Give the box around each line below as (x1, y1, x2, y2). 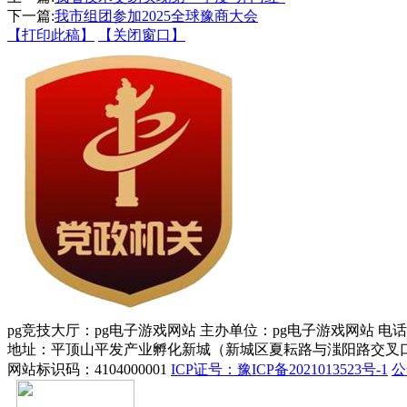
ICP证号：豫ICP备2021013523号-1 (171, 361, 388, 377)
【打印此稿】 (7, 26, 94, 43)
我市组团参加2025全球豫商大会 (55, 7, 258, 24)
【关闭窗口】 (98, 26, 185, 43)
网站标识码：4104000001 (7, 361, 171, 377)
